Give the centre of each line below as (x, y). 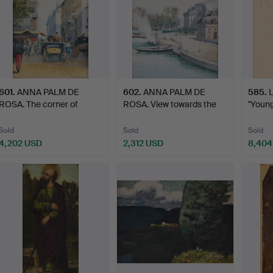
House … (140, 117)
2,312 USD (144, 144)
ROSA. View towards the (170, 105)
